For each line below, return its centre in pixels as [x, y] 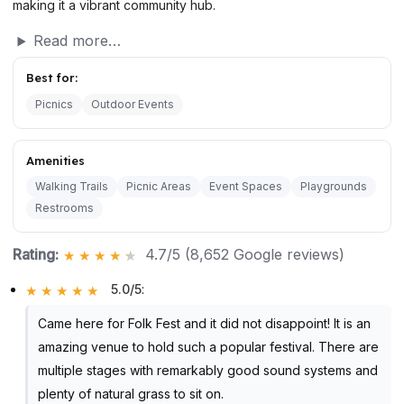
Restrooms [64, 208]
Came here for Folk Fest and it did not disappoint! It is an [204, 323]
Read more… [77, 41]
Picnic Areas [159, 187]
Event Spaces [246, 187]
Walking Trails [72, 187]
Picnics [54, 104]
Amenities [55, 160]
